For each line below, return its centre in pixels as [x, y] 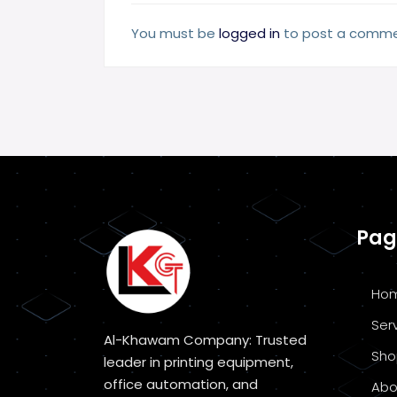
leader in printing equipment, [198, 362]
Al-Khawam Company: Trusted [205, 340]
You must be [175, 34]
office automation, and [181, 385]
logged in [249, 34]
